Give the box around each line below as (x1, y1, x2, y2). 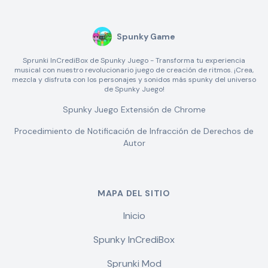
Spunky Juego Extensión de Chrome (62, 104, 206, 115)
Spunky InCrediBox (93, 233, 175, 246)
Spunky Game (117, 31, 175, 42)
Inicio (123, 209, 145, 222)
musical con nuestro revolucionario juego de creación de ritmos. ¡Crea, (14, 65, 254, 75)
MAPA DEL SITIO (98, 188, 170, 199)
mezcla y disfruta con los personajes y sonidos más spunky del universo (12, 75, 256, 84)
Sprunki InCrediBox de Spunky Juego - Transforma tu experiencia (23, 56, 245, 65)
